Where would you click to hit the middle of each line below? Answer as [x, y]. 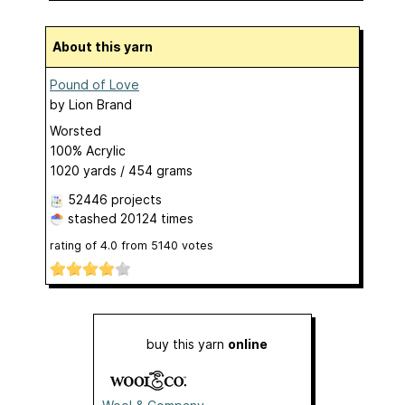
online [248, 344]
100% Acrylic [88, 151]
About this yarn [107, 47]
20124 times [157, 218]
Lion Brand [100, 104]
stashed [92, 218]
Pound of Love [94, 85]
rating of [75, 245]
